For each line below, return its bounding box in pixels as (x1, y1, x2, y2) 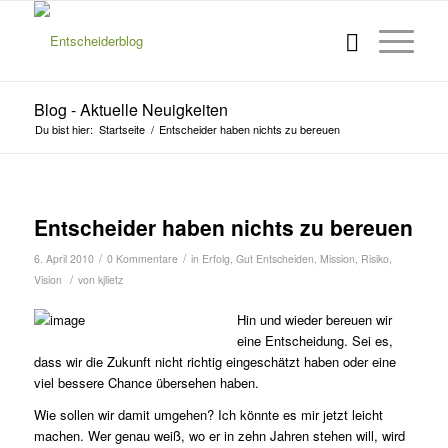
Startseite (98, 121, 145, 137)
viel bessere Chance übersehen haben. (33, 373, 259, 393)
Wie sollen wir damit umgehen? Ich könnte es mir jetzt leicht (33, 405, 383, 425)
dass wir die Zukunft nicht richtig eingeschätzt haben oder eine (33, 352, 396, 372)
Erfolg (201, 251, 230, 266)
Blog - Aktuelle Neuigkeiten (33, 98, 228, 121)
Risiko (360, 251, 389, 266)
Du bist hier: (34, 121, 93, 137)
